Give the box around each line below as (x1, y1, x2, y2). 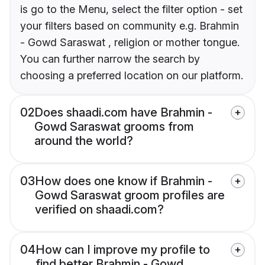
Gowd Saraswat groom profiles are (35, 188, 225, 203)
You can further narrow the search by (20, 53, 200, 66)
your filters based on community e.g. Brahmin (20, 20, 239, 33)
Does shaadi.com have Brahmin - (34, 105, 212, 120)
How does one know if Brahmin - (35, 174, 212, 189)
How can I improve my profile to (35, 243, 210, 257)
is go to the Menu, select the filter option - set (20, 3, 243, 16)
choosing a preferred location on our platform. (20, 69, 243, 82)
